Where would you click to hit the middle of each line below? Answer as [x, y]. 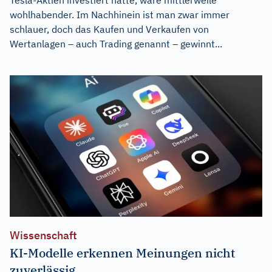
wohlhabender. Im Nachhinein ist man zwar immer [120, 14]
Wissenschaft [43, 236]
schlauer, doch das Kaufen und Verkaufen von [109, 29]
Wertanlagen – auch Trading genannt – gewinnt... [116, 43]
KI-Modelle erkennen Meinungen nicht [122, 253]
